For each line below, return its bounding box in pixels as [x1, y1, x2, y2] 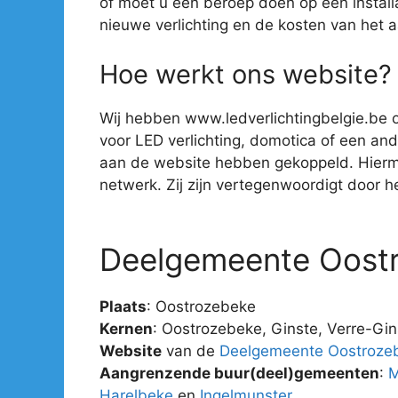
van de [162, 342, 219, 360]
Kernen [99, 320, 153, 338]
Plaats [99, 298, 147, 315]
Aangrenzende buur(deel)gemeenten [99, 364, 379, 382]
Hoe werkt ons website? [99, 58, 392, 90]
